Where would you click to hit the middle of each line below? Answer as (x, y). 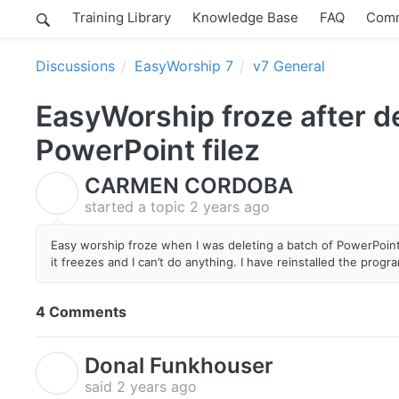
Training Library (122, 17)
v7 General (289, 66)
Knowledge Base (245, 17)
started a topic (137, 207)
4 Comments (81, 311)
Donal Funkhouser (179, 365)
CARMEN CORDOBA (189, 186)
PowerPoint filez (148, 150)
